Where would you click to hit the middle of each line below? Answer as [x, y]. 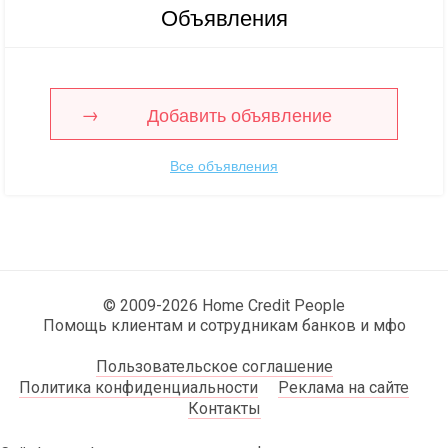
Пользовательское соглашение [214, 366]
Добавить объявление [239, 113]
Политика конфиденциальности [138, 387]
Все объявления [224, 164]
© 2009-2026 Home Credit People [224, 305]
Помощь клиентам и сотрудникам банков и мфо [224, 325]
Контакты [224, 408]
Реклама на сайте [343, 387]
